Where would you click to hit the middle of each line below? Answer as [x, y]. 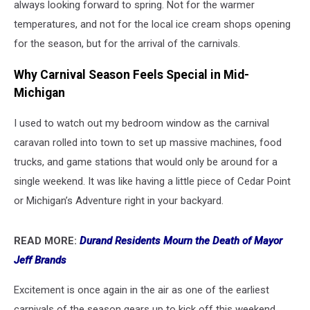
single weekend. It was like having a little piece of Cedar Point [152, 182]
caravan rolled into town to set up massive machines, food [148, 143]
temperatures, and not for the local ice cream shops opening [152, 24]
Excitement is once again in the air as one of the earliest [142, 290]
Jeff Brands [40, 261]
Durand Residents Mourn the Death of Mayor [181, 241]
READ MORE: [47, 241]
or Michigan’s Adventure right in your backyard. [119, 201]
